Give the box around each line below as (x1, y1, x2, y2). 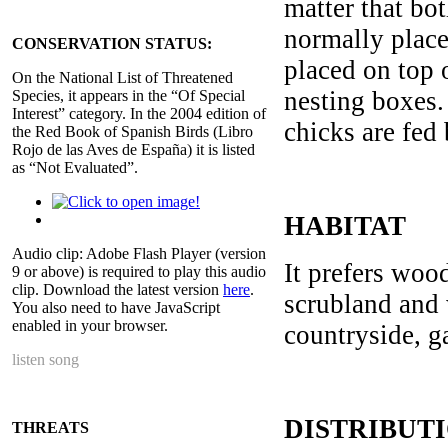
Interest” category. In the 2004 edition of (12, 104, 266, 122)
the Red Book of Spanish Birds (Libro (12, 122, 253, 140)
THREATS (12, 418, 89, 436)
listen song (12, 350, 79, 368)
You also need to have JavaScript (12, 298, 220, 316)
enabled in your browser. (12, 316, 168, 334)
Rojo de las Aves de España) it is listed (12, 140, 255, 158)
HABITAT (284, 210, 406, 241)
